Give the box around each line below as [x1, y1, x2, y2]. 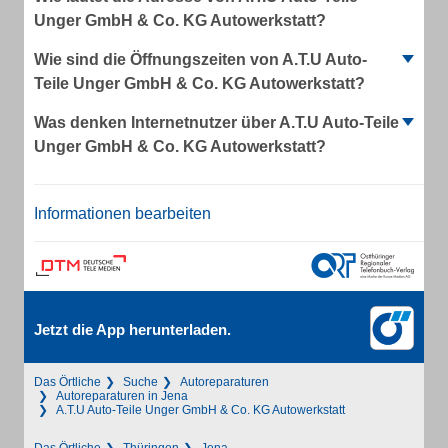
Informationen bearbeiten [34, 205, 211, 222]
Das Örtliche [34, 375, 101, 389]
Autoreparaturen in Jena [56, 389, 188, 403]
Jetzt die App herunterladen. [34, 321, 231, 338]
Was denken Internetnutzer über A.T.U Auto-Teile [34, 114, 399, 131]
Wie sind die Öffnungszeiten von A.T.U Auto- [34, 51, 367, 68]
